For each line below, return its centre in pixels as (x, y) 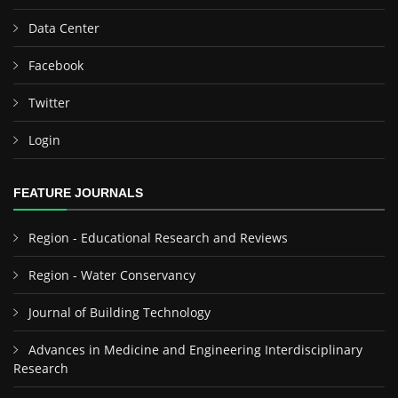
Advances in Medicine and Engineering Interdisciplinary (195, 350)
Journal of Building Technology (119, 312)
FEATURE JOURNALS (78, 193)
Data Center (64, 28)
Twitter (49, 103)
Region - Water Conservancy (112, 275)
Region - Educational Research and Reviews (158, 238)
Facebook (56, 65)
